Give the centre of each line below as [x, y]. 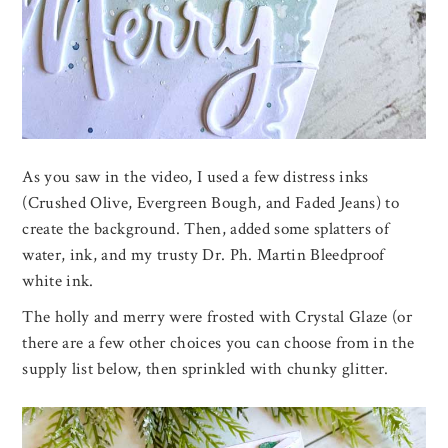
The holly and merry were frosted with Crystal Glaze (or [217, 316]
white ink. [58, 280]
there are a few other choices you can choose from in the [218, 342]
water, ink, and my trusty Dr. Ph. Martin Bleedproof [203, 254]
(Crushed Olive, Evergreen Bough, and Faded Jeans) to [211, 202]
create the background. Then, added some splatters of [206, 228]
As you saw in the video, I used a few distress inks [195, 176]
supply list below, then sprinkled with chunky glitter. [205, 368]
